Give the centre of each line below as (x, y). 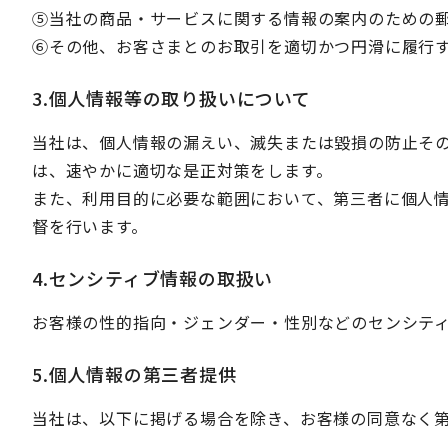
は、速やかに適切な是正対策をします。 (182, 169)
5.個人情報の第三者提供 (134, 373)
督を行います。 (90, 225)
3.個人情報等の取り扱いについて (171, 97)
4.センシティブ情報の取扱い (153, 277)
